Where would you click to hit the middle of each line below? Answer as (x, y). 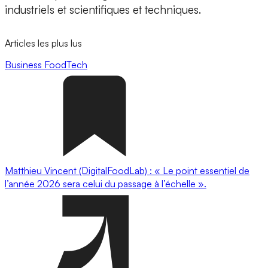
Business (25, 64)
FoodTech (66, 64)
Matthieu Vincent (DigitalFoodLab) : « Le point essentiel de (127, 170)
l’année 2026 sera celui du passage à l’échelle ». (106, 183)
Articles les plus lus (43, 43)
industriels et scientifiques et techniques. (104, 10)
